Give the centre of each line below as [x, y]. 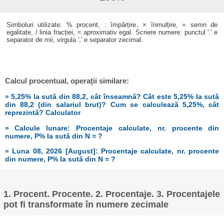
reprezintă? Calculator [42, 113]
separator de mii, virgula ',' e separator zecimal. [74, 40]
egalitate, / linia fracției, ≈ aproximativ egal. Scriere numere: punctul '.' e [112, 32]
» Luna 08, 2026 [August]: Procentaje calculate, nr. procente [112, 151]
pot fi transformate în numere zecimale [86, 205]
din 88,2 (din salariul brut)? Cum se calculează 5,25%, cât [112, 105]
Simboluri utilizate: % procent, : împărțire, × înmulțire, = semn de [112, 25]
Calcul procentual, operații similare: [67, 81]
